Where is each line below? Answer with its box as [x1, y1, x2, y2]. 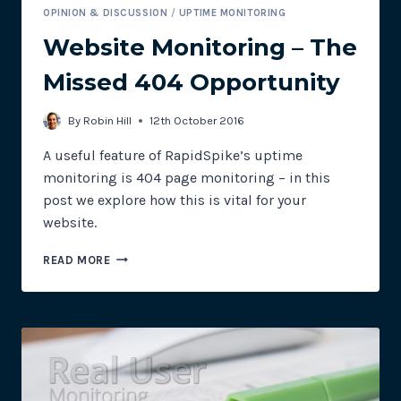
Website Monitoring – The [43, 33, 357, 63]
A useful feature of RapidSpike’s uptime [43, 146, 303, 164]
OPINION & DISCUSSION [43, 6, 168, 19]
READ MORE [43, 252, 111, 267]
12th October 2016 [149, 113, 245, 127]
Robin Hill [83, 113, 132, 127]
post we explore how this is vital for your [43, 191, 306, 209]
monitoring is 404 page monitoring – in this [43, 168, 330, 186]
